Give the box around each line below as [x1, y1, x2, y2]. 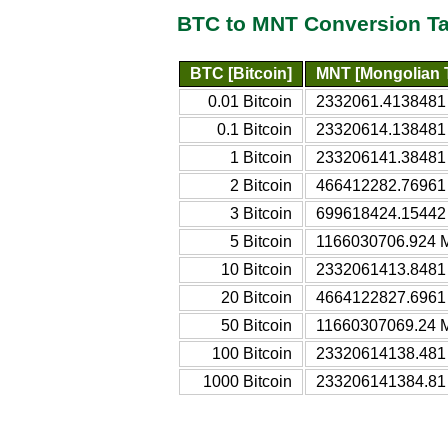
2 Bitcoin [230, 176, 292, 194]
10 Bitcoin [221, 260, 292, 278]
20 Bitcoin [221, 288, 292, 306]
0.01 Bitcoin [208, 92, 292, 110]
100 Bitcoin [212, 344, 292, 362]
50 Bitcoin [221, 316, 292, 334]
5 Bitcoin [230, 232, 292, 250]
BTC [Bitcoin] [190, 64, 292, 82]
